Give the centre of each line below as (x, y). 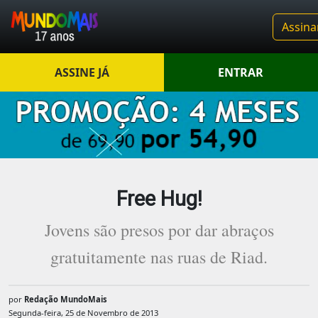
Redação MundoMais (66, 300)
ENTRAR (241, 72)
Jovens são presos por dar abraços (159, 230)
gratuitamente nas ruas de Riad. (159, 257)
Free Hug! (159, 199)
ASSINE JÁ (82, 72)
